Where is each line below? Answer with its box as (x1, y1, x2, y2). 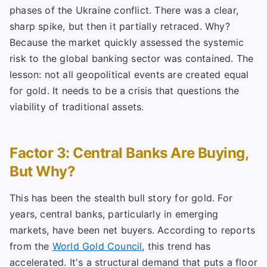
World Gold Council (52, 240, 142, 253)
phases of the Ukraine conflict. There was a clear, (10, 4, 239, 17)
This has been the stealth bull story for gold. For (10, 192, 233, 204)
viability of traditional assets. (10, 101, 144, 113)
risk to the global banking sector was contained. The (10, 52, 254, 65)
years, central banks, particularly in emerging (10, 208, 219, 221)
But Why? (10, 163, 76, 181)
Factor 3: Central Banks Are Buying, (10, 144, 249, 162)
